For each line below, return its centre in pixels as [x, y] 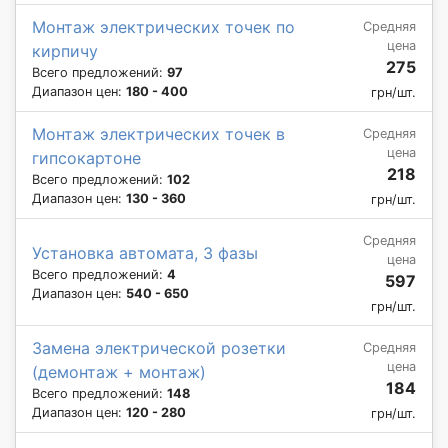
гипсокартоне [86, 157]
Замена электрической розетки [159, 347]
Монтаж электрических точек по [163, 26]
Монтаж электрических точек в [158, 133]
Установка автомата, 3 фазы [145, 252]
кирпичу [65, 50]
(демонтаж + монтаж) [119, 371]
